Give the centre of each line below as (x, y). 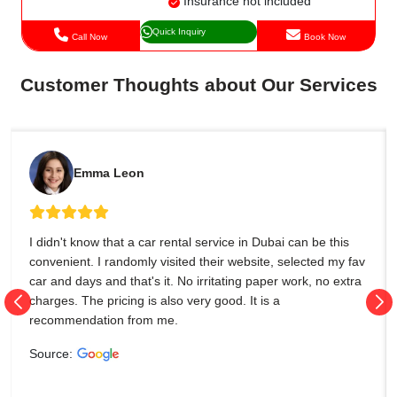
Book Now (325, 36)
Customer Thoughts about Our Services (198, 84)
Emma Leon (109, 172)
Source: (51, 353)
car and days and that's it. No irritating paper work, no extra (195, 280)
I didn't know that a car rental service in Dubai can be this (189, 241)
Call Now (90, 36)
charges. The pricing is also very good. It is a (155, 300)
